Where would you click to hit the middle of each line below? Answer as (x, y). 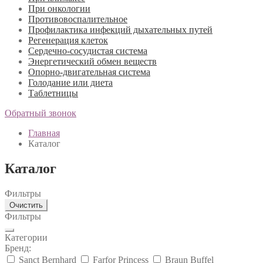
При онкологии (59, 9)
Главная (44, 133)
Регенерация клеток (68, 40)
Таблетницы (53, 93)
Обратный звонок (41, 113)
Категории (26, 237)
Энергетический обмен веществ (92, 61)
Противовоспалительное (78, 19)
